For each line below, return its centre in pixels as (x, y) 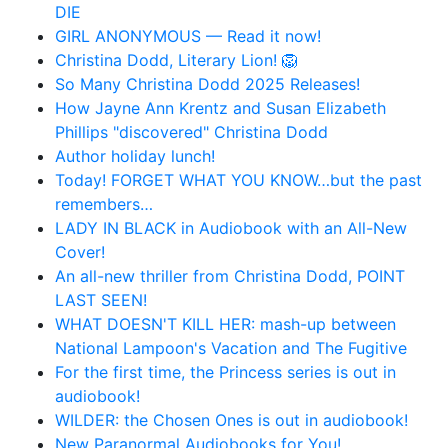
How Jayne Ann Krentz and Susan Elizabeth (220, 107)
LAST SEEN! (101, 299)
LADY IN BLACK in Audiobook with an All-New (231, 227)
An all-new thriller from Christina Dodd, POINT (230, 275)
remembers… (104, 203)
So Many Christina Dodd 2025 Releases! (207, 83)
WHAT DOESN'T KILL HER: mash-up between (225, 323)
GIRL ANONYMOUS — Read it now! (188, 35)
